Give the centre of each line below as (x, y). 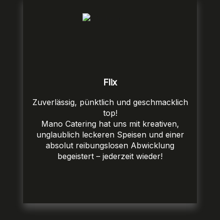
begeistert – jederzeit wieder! (110, 156)
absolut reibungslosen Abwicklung (110, 146)
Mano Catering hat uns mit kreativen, (110, 124)
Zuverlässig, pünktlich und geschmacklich (110, 102)
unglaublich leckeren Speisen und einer (110, 135)
